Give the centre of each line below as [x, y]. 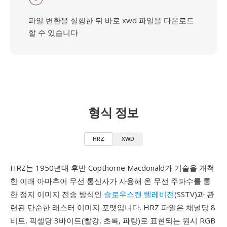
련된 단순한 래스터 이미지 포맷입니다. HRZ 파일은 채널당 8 [113, 207]
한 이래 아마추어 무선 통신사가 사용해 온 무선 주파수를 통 [110, 181]
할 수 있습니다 [53, 32]
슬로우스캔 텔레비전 [139, 194]
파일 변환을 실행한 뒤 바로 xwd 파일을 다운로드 [111, 20]
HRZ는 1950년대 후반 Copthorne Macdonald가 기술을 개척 [112, 168]
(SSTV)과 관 [194, 194]
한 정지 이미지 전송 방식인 [57, 194]
